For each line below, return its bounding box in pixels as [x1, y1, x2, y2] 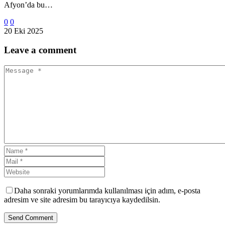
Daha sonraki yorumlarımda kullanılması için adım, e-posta [14, 186, 200, 195]
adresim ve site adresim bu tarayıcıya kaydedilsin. [4, 195, 160, 204]
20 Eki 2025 [4, 26, 43, 35]
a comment [31, 45, 76, 56]
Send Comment [8, 214, 53, 222]
